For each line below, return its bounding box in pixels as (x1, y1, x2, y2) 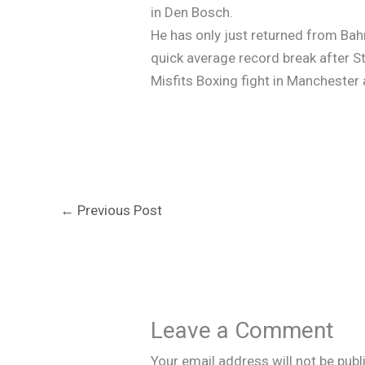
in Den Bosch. (151, 3, 234, 20)
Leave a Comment (151, 317, 335, 345)
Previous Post (74, 201, 162, 218)
